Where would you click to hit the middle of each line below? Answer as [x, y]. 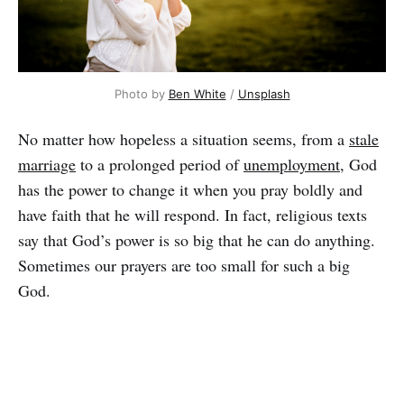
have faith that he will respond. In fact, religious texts [193, 214]
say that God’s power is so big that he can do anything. [197, 239]
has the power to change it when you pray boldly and [190, 189]
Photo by [141, 93]
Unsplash [264, 93]
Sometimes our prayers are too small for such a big [184, 265]
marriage [47, 164]
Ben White [197, 93]
